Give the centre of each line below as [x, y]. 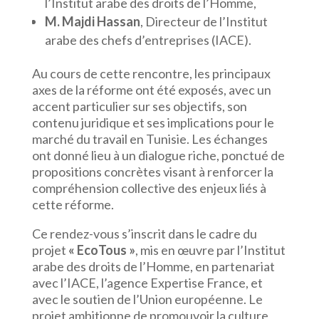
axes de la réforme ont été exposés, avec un [151, 90]
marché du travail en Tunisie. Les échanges [150, 139]
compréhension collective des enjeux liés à [149, 188]
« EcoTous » [101, 250]
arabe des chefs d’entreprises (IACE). [148, 40]
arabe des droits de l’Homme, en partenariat [153, 266]
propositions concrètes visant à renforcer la [152, 172]
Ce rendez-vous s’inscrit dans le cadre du [144, 234]
